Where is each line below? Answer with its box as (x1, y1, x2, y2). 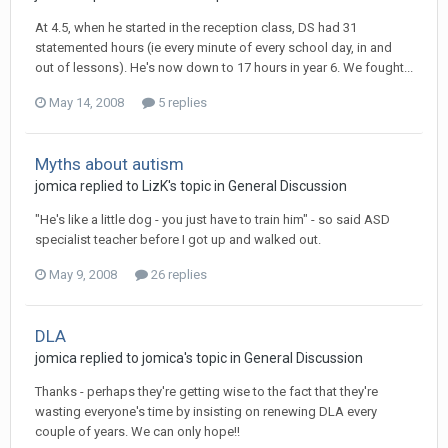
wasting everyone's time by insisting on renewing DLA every (35, 404, 377, 419)
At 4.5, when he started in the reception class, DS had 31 (35, 20, 357, 35)
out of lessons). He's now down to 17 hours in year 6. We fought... (35, 60, 413, 75)
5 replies (155, 95, 207, 110)
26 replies (148, 267, 207, 282)
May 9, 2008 (49, 267, 117, 282)
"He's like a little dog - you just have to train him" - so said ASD (35, 212, 390, 227)
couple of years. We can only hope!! (35, 424, 240, 439)
